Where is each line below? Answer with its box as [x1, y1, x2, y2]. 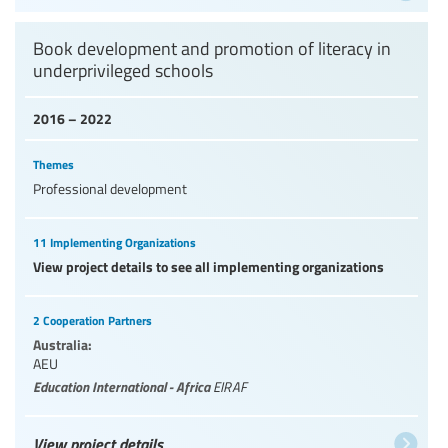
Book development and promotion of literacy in [33, 35, 391, 60]
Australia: [33, 333, 92, 354]
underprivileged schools [33, 57, 213, 82]
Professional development [33, 178, 187, 198]
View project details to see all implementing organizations [33, 255, 384, 276]
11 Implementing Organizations [33, 233, 196, 251]
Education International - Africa [33, 375, 213, 396]
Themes [33, 155, 74, 173]
